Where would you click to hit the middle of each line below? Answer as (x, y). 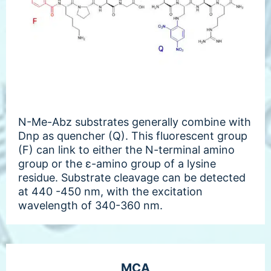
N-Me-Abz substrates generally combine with (135, 122)
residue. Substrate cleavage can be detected (132, 177)
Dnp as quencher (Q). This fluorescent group (133, 135)
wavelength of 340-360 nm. (90, 205)
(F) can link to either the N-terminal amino (126, 149)
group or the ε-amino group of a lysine (117, 163)
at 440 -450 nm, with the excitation (110, 191)
